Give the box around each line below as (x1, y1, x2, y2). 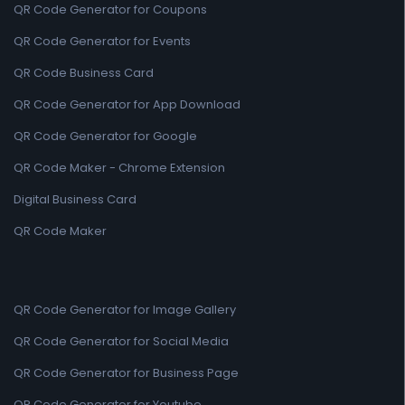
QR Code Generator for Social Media (14, 333, 229, 350)
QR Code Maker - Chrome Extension (14, 159, 225, 176)
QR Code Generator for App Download (14, 96, 240, 113)
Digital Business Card (14, 191, 137, 208)
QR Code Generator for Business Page (14, 364, 239, 381)
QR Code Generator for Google (14, 127, 197, 145)
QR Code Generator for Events (14, 33, 191, 50)
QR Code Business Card (14, 64, 154, 81)
